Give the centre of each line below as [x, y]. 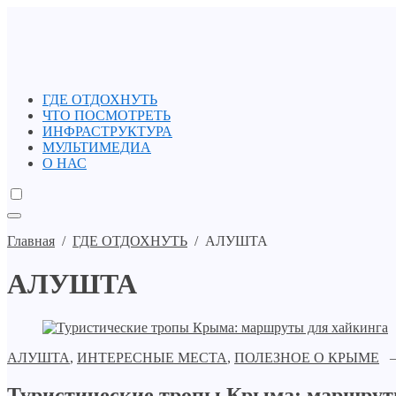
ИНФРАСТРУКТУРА [107, 131]
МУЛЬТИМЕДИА [97, 147]
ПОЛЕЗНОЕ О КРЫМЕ [307, 357]
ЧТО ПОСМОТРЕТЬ [107, 115]
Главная [31, 241]
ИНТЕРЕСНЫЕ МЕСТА [152, 357]
